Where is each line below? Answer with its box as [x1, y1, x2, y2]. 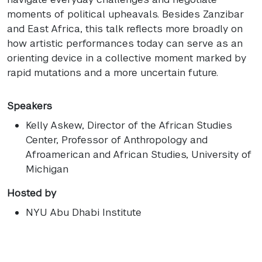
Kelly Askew [26, 118, 82, 132]
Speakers [7, 99, 52, 112]
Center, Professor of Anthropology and [26, 133, 208, 146]
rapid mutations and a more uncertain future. [7, 65, 218, 79]
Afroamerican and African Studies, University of [26, 147, 251, 161]
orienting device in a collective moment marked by [7, 51, 246, 64]
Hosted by [7, 186, 56, 199]
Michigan [26, 162, 68, 175]
